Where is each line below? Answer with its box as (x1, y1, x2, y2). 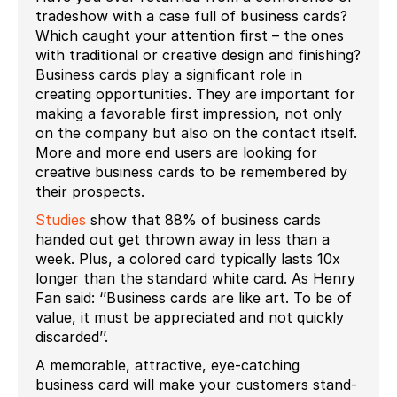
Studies (35, 210, 86, 229)
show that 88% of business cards (86, 210, 321, 229)
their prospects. (35, 182, 144, 200)
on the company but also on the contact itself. (35, 123, 357, 142)
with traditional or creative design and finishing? (35, 45, 361, 64)
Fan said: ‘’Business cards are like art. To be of (35, 288, 352, 307)
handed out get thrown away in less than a (35, 230, 330, 248)
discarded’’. (35, 327, 108, 346)
